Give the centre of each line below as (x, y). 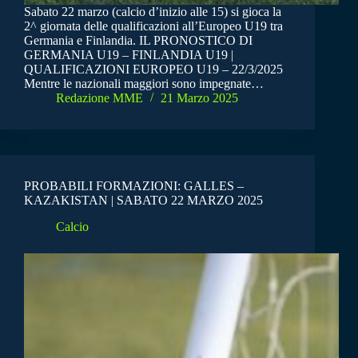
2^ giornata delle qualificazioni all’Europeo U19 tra (153, 26)
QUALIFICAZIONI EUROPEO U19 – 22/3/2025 (153, 70)
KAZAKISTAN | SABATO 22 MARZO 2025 (143, 201)
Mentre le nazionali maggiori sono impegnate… (144, 84)
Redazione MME (99, 98)
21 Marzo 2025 (199, 98)
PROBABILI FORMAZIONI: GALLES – (134, 186)
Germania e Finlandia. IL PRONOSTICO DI (138, 41)
